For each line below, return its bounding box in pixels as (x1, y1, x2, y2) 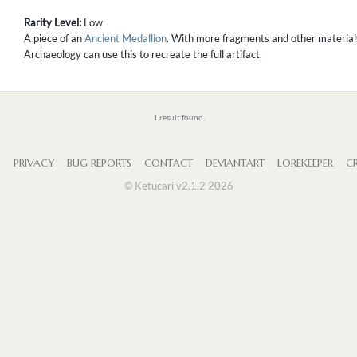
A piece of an (24, 32, 84, 45)
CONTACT (143, 157, 193, 171)
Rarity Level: (24, 16, 84, 29)
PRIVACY (13, 157, 54, 171)
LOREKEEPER (277, 157, 333, 171)
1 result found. (152, 112, 205, 123)
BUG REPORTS (66, 157, 131, 171)
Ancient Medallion (84, 32, 167, 45)
